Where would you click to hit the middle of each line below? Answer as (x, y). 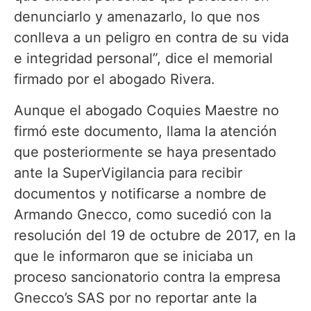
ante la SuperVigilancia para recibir (128, 173)
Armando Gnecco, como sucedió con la (143, 214)
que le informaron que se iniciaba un (134, 256)
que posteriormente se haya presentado (145, 152)
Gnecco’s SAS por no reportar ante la (135, 297)
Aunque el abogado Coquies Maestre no (146, 110)
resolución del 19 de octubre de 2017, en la (155, 235)
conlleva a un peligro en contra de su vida (151, 38)
